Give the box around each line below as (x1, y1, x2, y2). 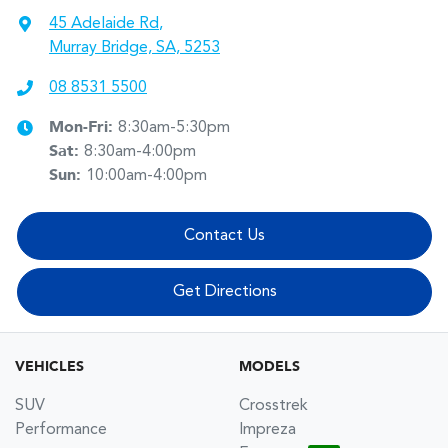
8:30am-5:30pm (118, 119, 230, 136)
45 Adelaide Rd (49, 15, 159, 32)
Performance (15, 421, 107, 438)
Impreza (239, 421, 296, 438)
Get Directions (172, 283, 277, 300)
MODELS (239, 359, 300, 374)
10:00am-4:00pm (86, 167, 207, 184)
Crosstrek (239, 397, 308, 414)
